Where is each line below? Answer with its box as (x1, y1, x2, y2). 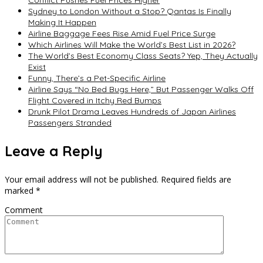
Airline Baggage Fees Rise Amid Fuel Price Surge (28, 28, 215, 39)
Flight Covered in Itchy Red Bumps (28, 95, 161, 106)
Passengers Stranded (28, 117, 112, 129)
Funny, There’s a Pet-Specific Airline (28, 73, 166, 84)
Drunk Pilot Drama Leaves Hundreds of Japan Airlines (28, 106, 236, 117)
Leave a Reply (5, 142, 103, 160)
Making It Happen (28, 17, 96, 28)
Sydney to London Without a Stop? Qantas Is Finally (28, 6, 231, 17)
